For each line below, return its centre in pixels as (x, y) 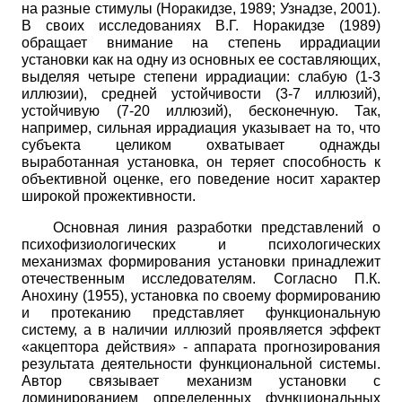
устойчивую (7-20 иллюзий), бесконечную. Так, (201, 110)
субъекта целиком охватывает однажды (201, 144)
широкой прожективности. (109, 196)
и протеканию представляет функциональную (201, 312)
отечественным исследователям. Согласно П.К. (201, 278)
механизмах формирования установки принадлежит (201, 261)
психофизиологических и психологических (201, 244)
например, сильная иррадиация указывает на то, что (201, 127)
